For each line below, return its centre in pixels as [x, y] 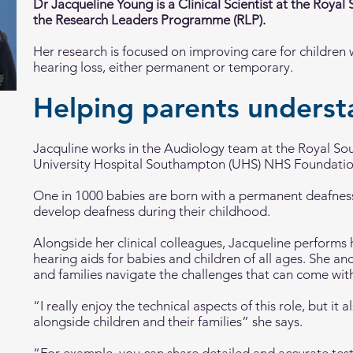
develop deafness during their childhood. [152, 211]
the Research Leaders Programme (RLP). [149, 20]
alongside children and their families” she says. [169, 321]
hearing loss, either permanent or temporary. [163, 67]
